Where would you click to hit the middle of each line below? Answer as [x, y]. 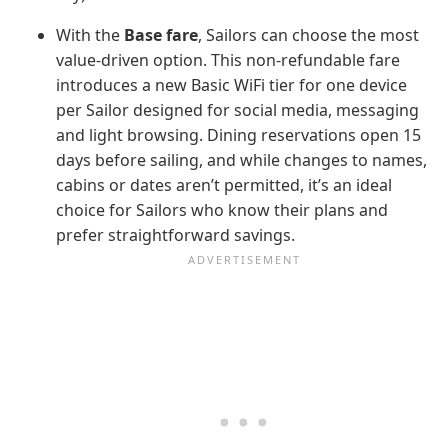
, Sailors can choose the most [308, 34]
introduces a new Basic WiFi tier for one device [231, 84]
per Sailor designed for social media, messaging [237, 109]
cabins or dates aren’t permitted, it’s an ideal [224, 184]
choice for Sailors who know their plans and [222, 209]
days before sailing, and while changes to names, [241, 159]
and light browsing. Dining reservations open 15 [238, 134]
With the [90, 34]
